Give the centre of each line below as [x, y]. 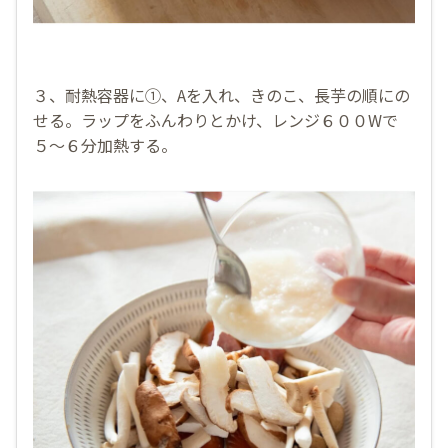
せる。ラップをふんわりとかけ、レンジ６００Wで [215, 119]
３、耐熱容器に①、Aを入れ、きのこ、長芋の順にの [221, 94]
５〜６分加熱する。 [105, 144]
